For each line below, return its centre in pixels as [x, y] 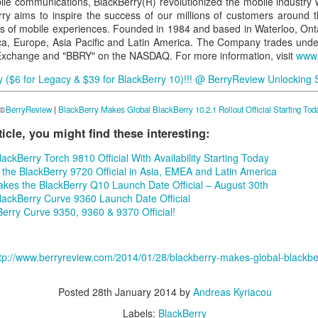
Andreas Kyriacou [232, 291]
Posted [75, 291]
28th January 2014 [134, 291]
